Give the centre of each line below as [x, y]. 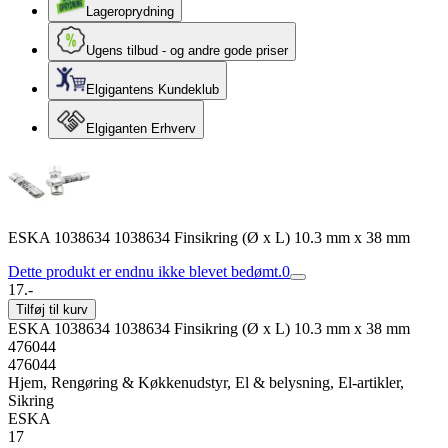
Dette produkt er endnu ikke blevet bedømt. [145, 271]
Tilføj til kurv [52, 309]
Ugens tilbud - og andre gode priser [187, 50]
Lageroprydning [130, 11]
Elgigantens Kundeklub [152, 89]
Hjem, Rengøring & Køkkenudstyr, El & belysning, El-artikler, [206, 382]
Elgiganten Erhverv [141, 128]
